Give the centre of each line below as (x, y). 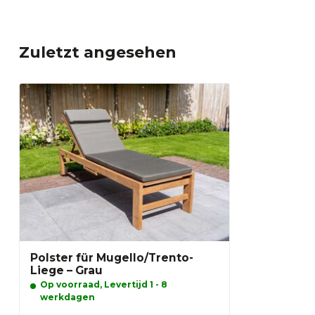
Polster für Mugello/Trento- (112, 258)
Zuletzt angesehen (98, 53)
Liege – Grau (66, 271)
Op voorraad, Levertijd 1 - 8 (104, 285)
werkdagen (67, 297)
